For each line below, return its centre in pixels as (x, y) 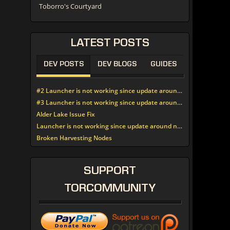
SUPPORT (110, 172)
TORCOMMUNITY (110, 189)
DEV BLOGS (117, 65)
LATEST (91, 44)
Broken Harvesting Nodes (74, 138)
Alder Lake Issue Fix (66, 114)
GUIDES (163, 65)
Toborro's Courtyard (70, 6)
